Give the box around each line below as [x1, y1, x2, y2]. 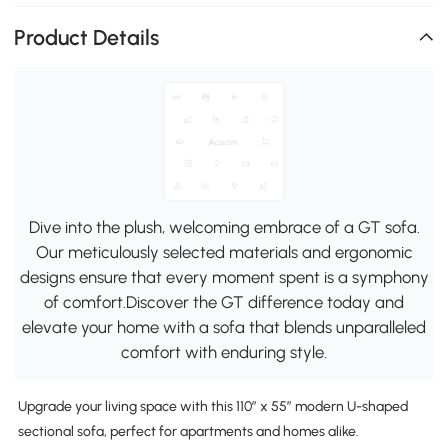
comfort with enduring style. [121, 342, 327, 363]
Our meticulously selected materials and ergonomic [35, 242, 413, 263]
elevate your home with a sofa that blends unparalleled [22, 317, 426, 338]
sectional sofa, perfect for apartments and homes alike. [17, 423, 359, 441]
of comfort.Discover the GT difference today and [44, 292, 404, 313]
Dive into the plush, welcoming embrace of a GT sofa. [28, 217, 420, 238]
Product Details [14, 24, 160, 50]
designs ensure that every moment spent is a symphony [19, 267, 429, 288]
